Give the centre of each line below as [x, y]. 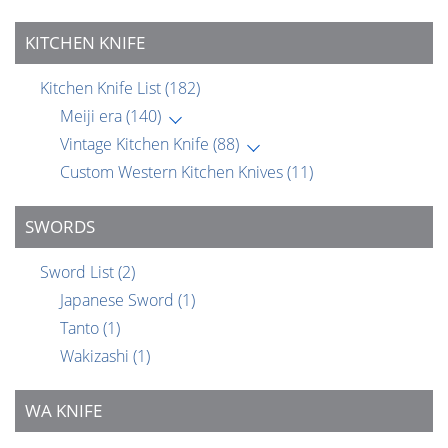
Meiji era [93, 116]
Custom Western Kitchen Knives [173, 172]
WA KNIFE [63, 411]
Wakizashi [96, 356]
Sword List [79, 272]
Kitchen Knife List [102, 88]
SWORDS [60, 227]
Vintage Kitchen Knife [136, 144]
